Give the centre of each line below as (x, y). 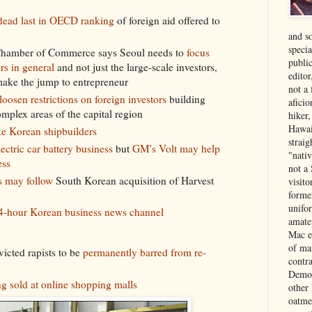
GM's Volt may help (176, 148)
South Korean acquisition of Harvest (133, 180)
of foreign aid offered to (167, 21)
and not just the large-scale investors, (135, 67)
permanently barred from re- (144, 252)
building (186, 99)
